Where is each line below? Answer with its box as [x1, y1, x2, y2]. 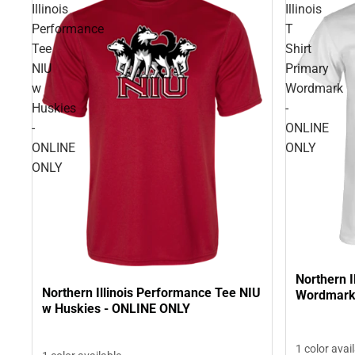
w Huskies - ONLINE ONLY [42, 301, 190, 317]
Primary [285, 61, 329, 77]
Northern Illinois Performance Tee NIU [42, 285, 261, 301]
